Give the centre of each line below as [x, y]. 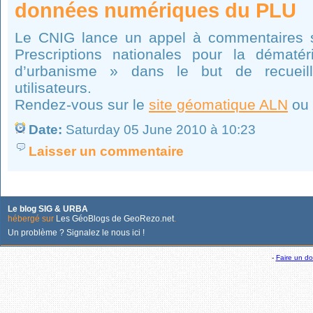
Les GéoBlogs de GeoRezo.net [115, 219]
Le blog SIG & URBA [48, 209]
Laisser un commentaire [106, 151]
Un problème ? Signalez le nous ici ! [76, 233]
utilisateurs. [53, 88]
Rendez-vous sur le [82, 104]
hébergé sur [32, 219]
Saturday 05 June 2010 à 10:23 [159, 130]
